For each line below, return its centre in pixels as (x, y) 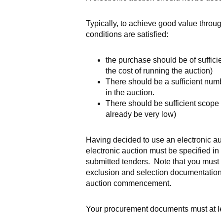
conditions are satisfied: (127, 34)
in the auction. (130, 92)
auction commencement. (128, 183)
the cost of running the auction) (159, 71)
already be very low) (141, 114)
